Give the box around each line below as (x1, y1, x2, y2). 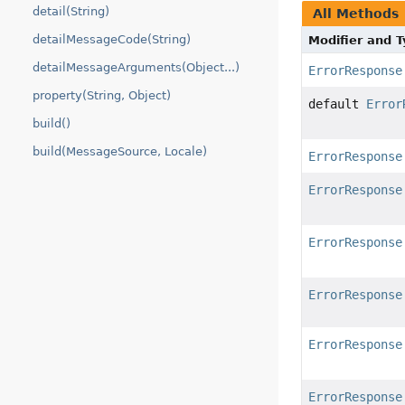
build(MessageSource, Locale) (33, 145, 207, 158)
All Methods (313, 5, 400, 21)
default (308, 96, 367, 111)
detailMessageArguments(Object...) (33, 61, 240, 74)
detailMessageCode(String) (33, 33, 191, 46)
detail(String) (33, 5, 109, 18)
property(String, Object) (33, 89, 171, 102)
